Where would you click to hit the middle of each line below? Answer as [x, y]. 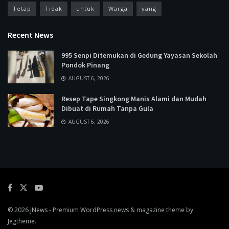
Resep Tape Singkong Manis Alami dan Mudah [134, 98]
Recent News [30, 35]
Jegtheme [21, 221]
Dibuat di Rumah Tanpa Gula [107, 108]
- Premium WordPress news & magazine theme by [120, 210]
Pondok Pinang [85, 65]
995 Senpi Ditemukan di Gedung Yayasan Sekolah [139, 55]
